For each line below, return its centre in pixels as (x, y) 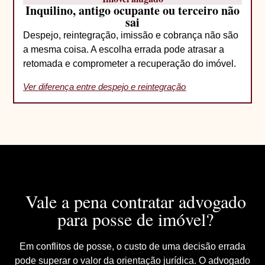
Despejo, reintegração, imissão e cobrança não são (131, 35)
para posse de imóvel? (135, 219)
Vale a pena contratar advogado (135, 201)
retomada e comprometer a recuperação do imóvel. (130, 63)
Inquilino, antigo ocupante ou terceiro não (132, 10)
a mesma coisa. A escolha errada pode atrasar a (124, 49)
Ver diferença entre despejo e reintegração (105, 87)
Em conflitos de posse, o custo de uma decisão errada (132, 246)
